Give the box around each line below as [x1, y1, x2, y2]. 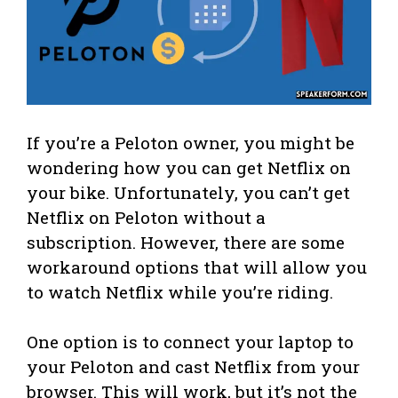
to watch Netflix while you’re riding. [27, 280, 333, 303]
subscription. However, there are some [27, 230, 345, 253]
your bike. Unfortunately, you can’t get [27, 180, 350, 203]
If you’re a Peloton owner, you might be [27, 131, 354, 154]
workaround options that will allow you [27, 255, 367, 278]
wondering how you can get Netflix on [27, 155, 351, 179]
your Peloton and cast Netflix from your [27, 354, 360, 378]
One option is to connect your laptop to [27, 330, 354, 353]
